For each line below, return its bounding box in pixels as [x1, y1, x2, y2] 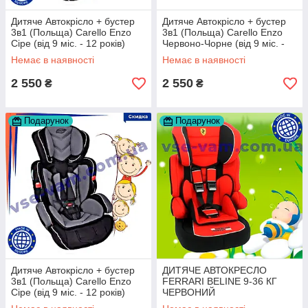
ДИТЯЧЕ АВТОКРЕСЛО [162, 265, 267, 276]
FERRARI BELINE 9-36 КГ [162, 276, 277, 287]
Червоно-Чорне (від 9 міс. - [162, 38, 285, 49]
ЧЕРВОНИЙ [162, 287, 215, 298]
